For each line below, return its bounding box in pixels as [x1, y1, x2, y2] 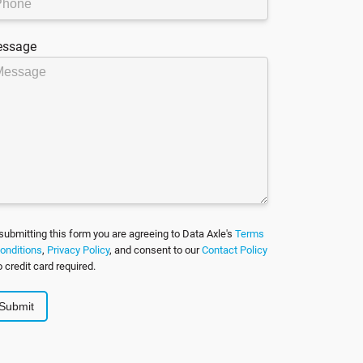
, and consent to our [109, 244, 202, 257]
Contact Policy [202, 244, 267, 257]
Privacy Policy [47, 244, 109, 257]
